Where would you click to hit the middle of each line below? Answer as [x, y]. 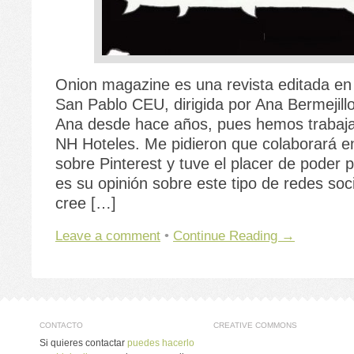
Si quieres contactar [83, 343]
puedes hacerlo [161, 343]
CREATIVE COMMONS [255, 326]
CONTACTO [61, 326]
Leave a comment [108, 236]
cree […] [86, 203]
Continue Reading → [234, 236]
